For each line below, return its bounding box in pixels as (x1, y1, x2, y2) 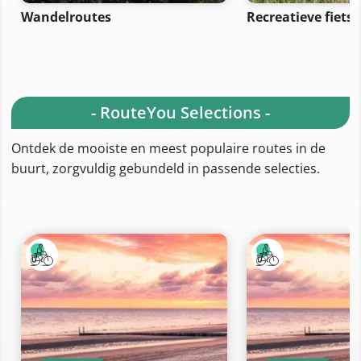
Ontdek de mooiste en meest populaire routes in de (11, 139, 326, 157)
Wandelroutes (21, 7, 111, 26)
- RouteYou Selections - (91, 101, 270, 123)
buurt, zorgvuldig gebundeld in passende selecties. (11, 159, 320, 177)
